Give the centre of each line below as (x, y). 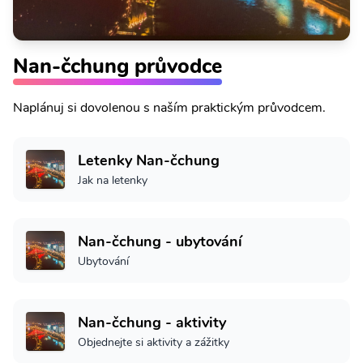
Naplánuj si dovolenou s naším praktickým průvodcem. (169, 107)
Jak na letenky (113, 180)
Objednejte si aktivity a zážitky (154, 342)
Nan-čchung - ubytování (160, 241)
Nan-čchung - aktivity (152, 322)
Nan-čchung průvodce (117, 66)
